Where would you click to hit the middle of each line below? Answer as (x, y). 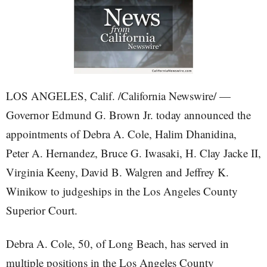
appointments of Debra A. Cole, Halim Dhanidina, (121, 134)
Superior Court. (42, 210)
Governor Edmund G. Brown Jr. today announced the (128, 115)
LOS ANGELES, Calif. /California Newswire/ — (118, 96)
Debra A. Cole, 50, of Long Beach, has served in (117, 243)
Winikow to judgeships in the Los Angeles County (122, 191)
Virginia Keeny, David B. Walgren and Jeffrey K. (117, 172)
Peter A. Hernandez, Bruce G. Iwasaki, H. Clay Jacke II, (133, 153)
